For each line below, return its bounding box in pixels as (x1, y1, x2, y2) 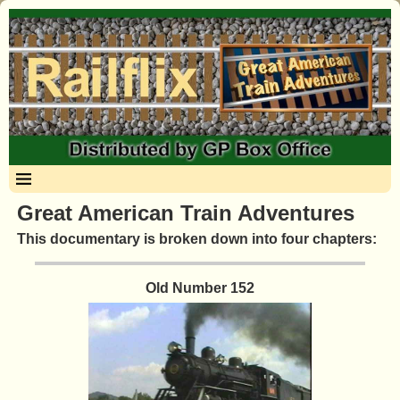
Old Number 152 (146, 280, 254, 296)
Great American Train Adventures (16, 201, 354, 226)
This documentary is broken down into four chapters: (16, 231, 377, 247)
